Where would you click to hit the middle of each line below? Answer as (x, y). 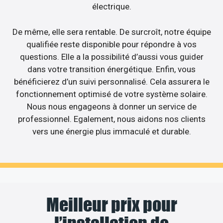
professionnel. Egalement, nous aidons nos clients (111, 119)
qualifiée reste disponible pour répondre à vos (111, 44)
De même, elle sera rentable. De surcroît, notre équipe (111, 32)
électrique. (111, 7)
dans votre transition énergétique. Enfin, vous (111, 69)
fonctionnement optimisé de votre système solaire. (111, 94)
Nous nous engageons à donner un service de (111, 106)
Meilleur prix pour (111, 205)
